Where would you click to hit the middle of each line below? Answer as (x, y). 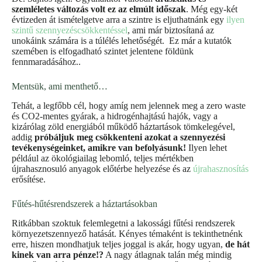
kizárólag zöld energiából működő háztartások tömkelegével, (123, 127)
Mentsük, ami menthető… (60, 87)
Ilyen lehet (206, 148)
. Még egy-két (212, 9)
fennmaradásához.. (46, 62)
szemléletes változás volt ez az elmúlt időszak (99, 9)
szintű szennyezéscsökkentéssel (70, 30)
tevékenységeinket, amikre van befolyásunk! (99, 148)
